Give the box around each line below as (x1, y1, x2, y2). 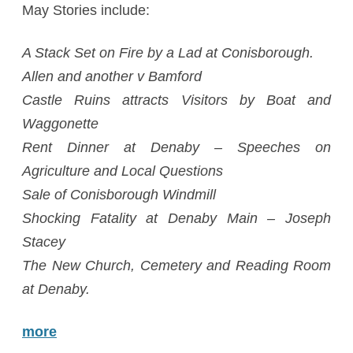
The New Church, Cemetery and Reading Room (22, 258, 331, 273)
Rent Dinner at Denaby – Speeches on (22, 139, 331, 155)
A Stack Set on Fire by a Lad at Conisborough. (22, 45, 314, 61)
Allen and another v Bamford (22, 69, 202, 84)
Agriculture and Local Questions (22, 163, 223, 179)
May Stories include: (22, 2, 150, 18)
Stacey (22, 234, 65, 250)
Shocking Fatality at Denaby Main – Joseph (22, 210, 331, 226)
